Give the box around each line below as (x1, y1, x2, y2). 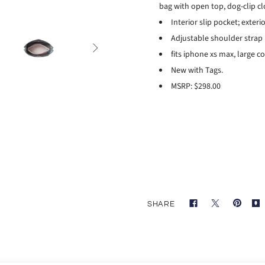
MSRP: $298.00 (171, 80, 221, 92)
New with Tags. (171, 64, 223, 76)
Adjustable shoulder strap (171, 32, 263, 44)
